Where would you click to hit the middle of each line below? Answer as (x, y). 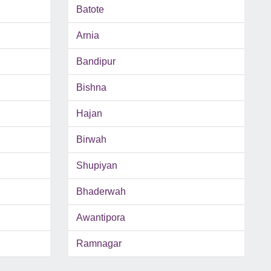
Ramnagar (99, 244)
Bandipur (96, 62)
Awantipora (100, 218)
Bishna (91, 88)
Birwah (91, 140)
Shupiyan (96, 166)
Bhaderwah (101, 192)
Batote (90, 10)
